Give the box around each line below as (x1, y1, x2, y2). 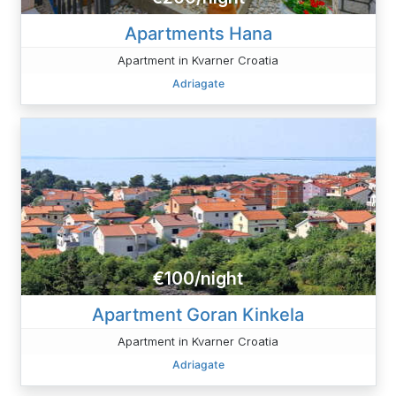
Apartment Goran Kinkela (92, 303, 304, 325)
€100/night (153, 268, 243, 290)
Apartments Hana (124, 22, 272, 44)
